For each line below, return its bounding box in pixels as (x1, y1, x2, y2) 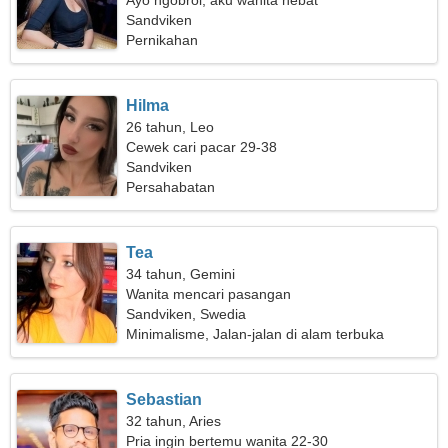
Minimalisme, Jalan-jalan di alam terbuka (126, 326, 385, 342)
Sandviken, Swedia (126, 306, 247, 322)
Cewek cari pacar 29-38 (126, 139, 278, 155)
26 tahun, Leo (126, 119, 215, 135)
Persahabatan (126, 179, 216, 195)
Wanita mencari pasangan (126, 286, 292, 302)
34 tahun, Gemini (126, 266, 236, 282)
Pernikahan (126, 32, 199, 48)
